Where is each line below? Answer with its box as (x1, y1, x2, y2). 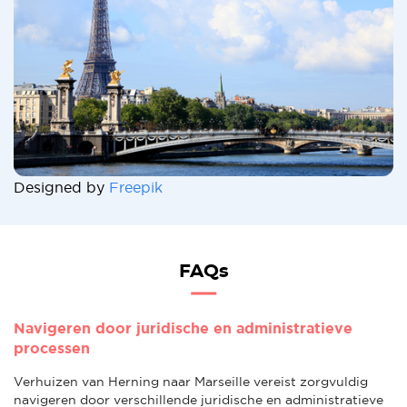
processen (14, 339, 90, 356)
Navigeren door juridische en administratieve (14, 319, 352, 336)
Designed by (14, 178, 109, 195)
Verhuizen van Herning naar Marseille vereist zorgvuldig (14, 373, 368, 389)
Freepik (109, 178, 163, 195)
